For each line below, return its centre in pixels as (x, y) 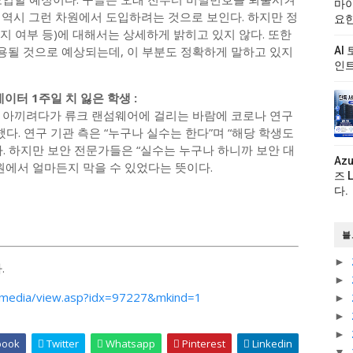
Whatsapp (129, 344)
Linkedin (271, 344)
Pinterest (203, 344)
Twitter (61, 344)
